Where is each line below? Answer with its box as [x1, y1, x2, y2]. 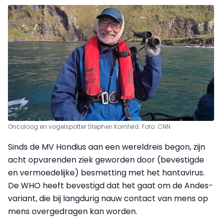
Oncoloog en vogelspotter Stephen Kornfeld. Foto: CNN [8, 122, 170, 131]
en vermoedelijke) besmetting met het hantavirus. [8, 167, 205, 179]
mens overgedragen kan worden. [8, 206, 137, 218]
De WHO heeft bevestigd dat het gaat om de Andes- [8, 180, 213, 192]
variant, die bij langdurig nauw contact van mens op [8, 193, 208, 205]
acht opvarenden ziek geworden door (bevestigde [8, 154, 204, 166]
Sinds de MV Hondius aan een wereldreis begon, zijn [8, 141, 205, 153]
